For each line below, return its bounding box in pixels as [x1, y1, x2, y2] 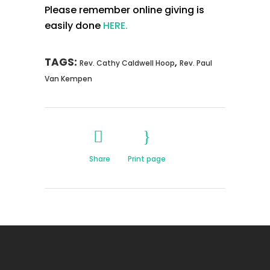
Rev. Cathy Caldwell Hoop [80, 58, 175, 68]
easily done [45, 19, 103, 33]
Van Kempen [45, 74, 92, 84]
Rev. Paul [180, 58, 212, 68]
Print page [128, 154, 166, 164]
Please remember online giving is [45, 3, 204, 17]
